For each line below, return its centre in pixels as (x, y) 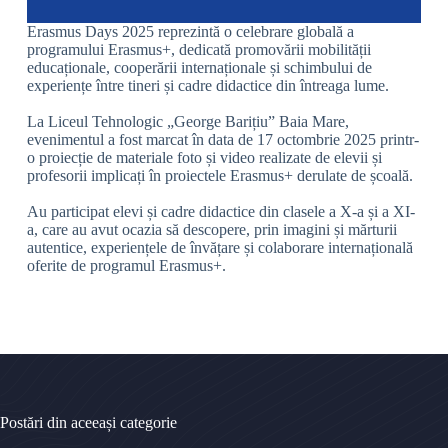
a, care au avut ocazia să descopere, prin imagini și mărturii (211, 229)
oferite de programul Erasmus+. (126, 265)
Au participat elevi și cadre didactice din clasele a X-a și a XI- (220, 211)
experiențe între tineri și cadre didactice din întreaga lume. (207, 85)
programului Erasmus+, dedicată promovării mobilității (198, 49)
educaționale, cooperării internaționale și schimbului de (199, 67)
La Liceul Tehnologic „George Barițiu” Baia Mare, (187, 121)
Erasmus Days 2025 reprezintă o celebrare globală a (190, 31)
